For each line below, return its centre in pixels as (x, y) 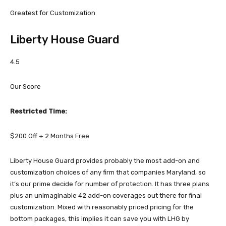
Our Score (25, 87)
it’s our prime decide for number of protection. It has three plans (110, 184)
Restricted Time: (39, 111)
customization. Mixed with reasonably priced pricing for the (102, 207)
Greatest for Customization (53, 13)
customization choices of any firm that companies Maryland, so (108, 172)
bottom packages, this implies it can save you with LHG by (100, 219)
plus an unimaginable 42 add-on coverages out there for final (106, 195)
